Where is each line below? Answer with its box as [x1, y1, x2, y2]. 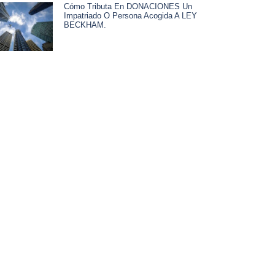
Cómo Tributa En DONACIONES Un [64, 2, 192, 12]
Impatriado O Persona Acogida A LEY [64, 11, 197, 21]
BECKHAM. [64, 20, 106, 30]
